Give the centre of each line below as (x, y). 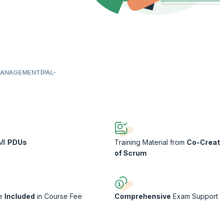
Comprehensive (142, 196)
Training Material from (150, 142)
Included (20, 196)
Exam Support (194, 196)
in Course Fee (59, 196)
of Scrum (130, 153)
